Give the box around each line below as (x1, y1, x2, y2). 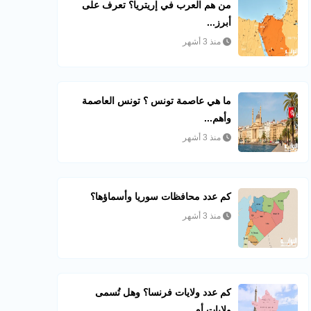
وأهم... (204, 112, 232, 124)
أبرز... (207, 17, 232, 28)
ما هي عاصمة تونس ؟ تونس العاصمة (82, 95, 232, 106)
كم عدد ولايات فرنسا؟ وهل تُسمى (95, 287, 232, 298)
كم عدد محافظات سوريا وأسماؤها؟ (90, 191, 232, 202)
